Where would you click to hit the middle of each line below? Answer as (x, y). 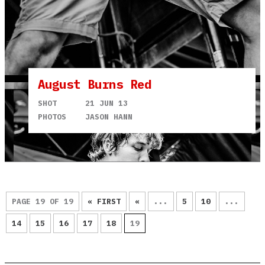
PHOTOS (52, 117)
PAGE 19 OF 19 (43, 201)
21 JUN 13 (106, 103)
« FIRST (104, 201)
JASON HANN (109, 117)
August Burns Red (95, 84)
